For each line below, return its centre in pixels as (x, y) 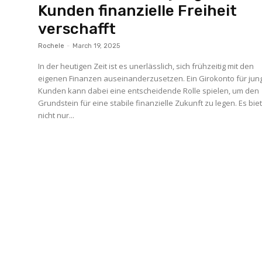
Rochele (51, 46)
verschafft (77, 29)
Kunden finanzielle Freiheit (138, 11)
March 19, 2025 (96, 46)
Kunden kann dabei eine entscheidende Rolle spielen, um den (149, 91)
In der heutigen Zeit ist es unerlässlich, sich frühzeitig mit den (146, 66)
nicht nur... (56, 115)
